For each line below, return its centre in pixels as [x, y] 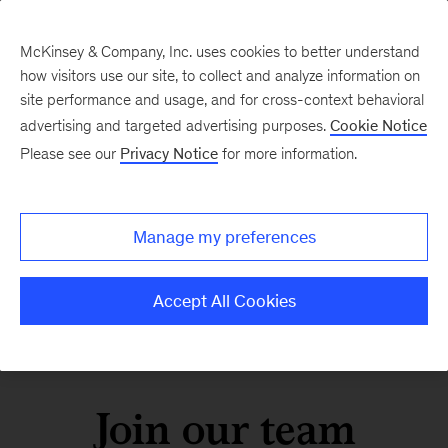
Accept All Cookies [224, 301]
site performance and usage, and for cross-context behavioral [222, 99]
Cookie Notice [378, 125]
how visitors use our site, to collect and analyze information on [220, 75]
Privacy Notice [169, 153]
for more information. [287, 153]
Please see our [70, 153]
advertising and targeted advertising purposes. [175, 125]
